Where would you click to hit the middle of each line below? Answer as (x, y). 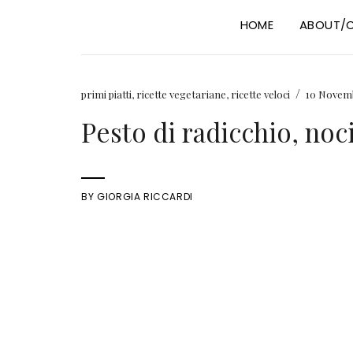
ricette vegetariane (182, 94)
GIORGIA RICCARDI (145, 197)
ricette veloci (261, 94)
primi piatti (107, 94)
